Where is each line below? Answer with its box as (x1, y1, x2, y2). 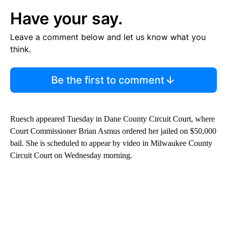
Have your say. (10, 8, 123, 28)
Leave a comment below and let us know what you (10, 31, 206, 42)
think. (10, 44, 31, 54)
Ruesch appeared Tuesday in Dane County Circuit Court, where (10, 114, 215, 123)
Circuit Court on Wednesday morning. (10, 150, 132, 160)
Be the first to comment (51, 73, 164, 86)
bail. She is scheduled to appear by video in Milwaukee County (10, 138, 212, 147)
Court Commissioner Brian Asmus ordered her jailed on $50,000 (10, 126, 216, 135)
